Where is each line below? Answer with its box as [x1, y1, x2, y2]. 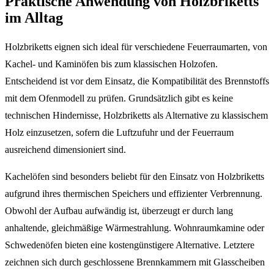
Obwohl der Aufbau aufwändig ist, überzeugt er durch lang [5, 206, 233, 217]
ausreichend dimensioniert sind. [5, 144, 126, 155]
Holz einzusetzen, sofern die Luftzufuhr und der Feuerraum [5, 127, 234, 138]
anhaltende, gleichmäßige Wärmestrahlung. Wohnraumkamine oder [5, 223, 264, 234]
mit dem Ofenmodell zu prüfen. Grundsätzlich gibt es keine [5, 93, 233, 104]
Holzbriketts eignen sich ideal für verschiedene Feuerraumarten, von [5, 42, 267, 53]
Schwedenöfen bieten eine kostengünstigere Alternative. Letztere [5, 240, 254, 251]
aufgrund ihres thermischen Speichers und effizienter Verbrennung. [5, 188, 262, 199]
